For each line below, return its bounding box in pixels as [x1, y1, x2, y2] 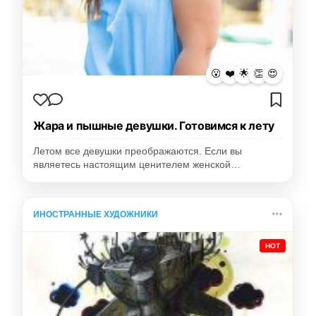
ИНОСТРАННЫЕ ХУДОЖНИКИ [33, 209, 159, 219]
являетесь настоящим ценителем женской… [33, 159, 241, 170]
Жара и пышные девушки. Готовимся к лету [33, 118, 274, 133]
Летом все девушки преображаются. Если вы [33, 145, 243, 157]
